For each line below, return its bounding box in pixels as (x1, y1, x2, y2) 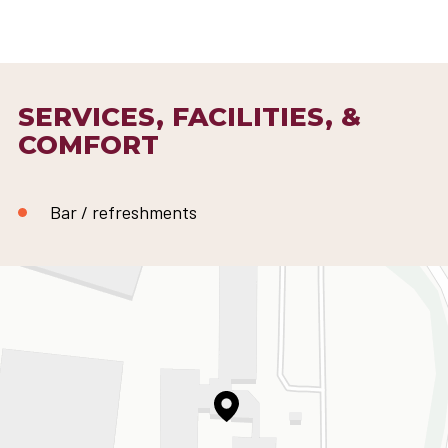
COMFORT (18, 128, 159, 161)
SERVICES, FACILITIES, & (18, 100, 361, 133)
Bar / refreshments (50, 200, 197, 223)
